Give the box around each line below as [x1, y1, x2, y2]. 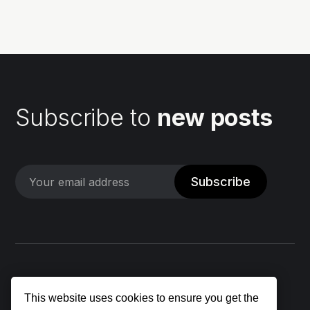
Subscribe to [15, 103, 157, 132]
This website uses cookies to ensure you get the [24, 291, 259, 304]
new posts [156, 103, 273, 132]
